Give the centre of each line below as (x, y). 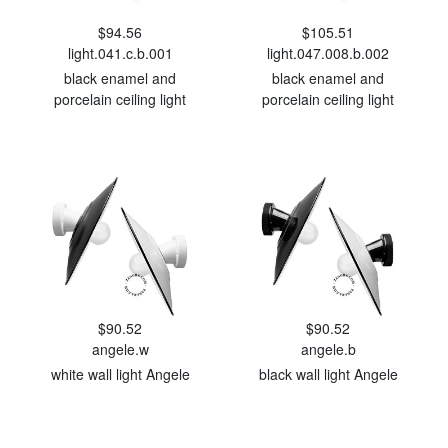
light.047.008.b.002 (328, 53)
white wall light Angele (120, 374)
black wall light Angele (328, 374)
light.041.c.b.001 (120, 53)
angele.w (120, 349)
